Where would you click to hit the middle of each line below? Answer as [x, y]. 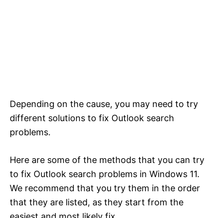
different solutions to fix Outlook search [92, 118]
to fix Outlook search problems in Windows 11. [105, 174]
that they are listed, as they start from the [97, 202]
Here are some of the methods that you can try [107, 160]
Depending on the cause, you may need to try [104, 104]
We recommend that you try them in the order [105, 188]
